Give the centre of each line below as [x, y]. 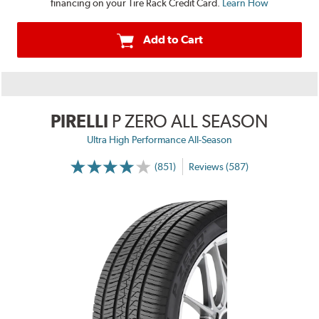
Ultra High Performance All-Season [159, 140]
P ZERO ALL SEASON [190, 121]
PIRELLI [79, 121]
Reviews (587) [218, 166]
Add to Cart [173, 40]
